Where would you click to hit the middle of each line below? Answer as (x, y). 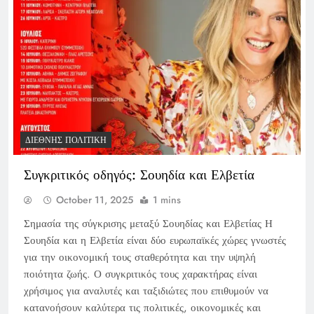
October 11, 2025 (95, 200)
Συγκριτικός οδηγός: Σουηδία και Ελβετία (139, 175)
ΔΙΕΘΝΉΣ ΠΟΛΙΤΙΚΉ (66, 141)
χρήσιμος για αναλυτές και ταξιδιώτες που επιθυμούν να (146, 291)
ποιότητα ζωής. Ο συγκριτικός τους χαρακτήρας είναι (141, 274)
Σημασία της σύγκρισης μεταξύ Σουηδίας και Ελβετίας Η (148, 224)
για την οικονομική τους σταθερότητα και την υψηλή (140, 258)
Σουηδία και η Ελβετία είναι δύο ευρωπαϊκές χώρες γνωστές (155, 241)
